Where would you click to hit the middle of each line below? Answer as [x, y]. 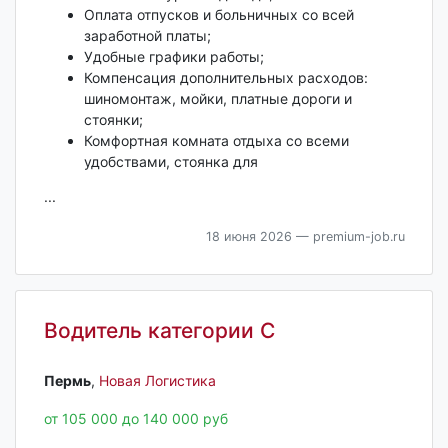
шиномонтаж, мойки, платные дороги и [217, 99]
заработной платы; [147, 36]
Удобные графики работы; [173, 57]
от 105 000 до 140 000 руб [135, 418]
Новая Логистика [157, 380]
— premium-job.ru [348, 237]
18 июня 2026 [248, 237]
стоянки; [113, 120]
